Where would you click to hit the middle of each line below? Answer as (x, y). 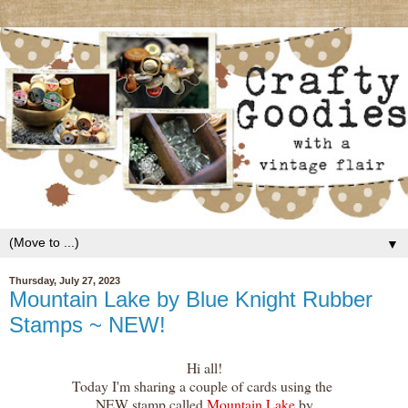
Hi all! (204, 368)
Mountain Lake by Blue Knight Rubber (191, 299)
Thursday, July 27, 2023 (65, 281)
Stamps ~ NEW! (87, 324)
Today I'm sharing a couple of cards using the (204, 386)
